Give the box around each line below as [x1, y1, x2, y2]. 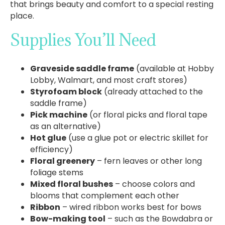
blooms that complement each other [30, 189, 179, 201]
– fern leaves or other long [95, 155, 202, 167]
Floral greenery [30, 155, 95, 167]
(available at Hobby [134, 62, 214, 74]
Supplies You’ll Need [10, 29, 156, 50]
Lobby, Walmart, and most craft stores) [30, 74, 187, 86]
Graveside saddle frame [30, 62, 134, 74]
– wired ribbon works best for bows [60, 201, 201, 213]
